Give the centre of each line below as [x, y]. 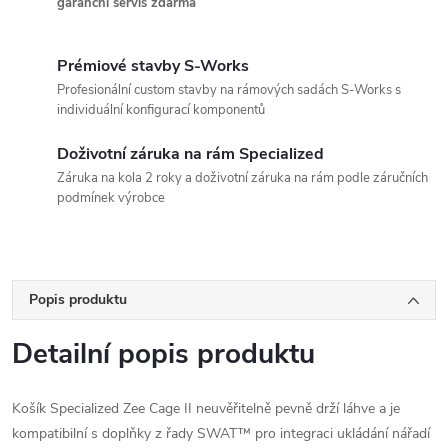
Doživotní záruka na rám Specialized [190, 153]
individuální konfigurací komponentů [161, 109]
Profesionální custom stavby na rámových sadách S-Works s [229, 89]
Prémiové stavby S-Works [153, 65]
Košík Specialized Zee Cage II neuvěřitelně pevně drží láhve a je [206, 408]
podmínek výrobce [111, 197]
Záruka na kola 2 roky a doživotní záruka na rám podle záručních [242, 177]
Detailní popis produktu [163, 353]
